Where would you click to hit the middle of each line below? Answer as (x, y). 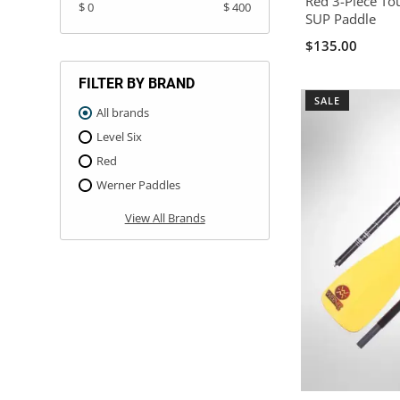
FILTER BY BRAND (137, 83)
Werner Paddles (139, 184)
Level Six (120, 136)
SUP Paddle (341, 19)
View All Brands (165, 217)
